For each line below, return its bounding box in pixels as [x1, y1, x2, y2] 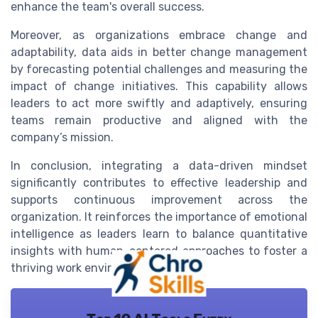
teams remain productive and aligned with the [11, 113, 307, 127]
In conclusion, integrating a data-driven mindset [11, 158, 307, 172]
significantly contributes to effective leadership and [11, 175, 307, 190]
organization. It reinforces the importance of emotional [11, 209, 307, 224]
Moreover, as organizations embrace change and [11, 28, 307, 42]
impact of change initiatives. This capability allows [11, 79, 307, 93]
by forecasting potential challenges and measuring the [11, 62, 307, 76]
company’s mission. [11, 130, 114, 144]
